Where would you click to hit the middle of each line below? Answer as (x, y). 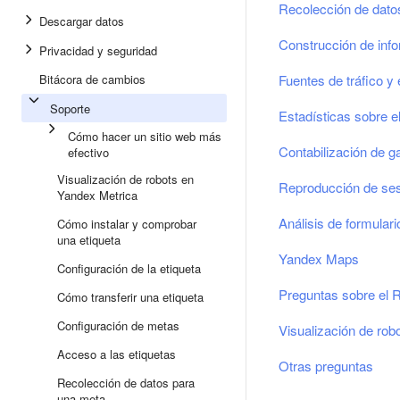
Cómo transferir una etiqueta (130, 297)
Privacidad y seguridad (98, 50)
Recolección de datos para (126, 383)
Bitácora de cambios (92, 79)
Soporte (70, 108)
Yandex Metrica (97, 195)
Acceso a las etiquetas (117, 354)
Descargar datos (82, 21)
